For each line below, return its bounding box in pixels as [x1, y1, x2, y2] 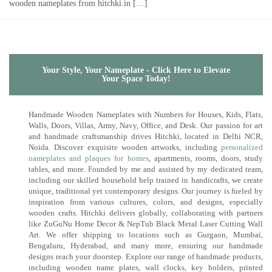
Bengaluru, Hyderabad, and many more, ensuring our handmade [29, 240, 263, 250]
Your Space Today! [101, 74, 171, 84]
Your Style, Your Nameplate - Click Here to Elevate [42, 66, 230, 75]
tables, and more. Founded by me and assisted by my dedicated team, [29, 164, 263, 174]
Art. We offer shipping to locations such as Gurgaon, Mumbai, [29, 229, 263, 239]
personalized [221, 142, 263, 152]
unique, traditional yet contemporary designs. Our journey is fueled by [29, 186, 263, 195]
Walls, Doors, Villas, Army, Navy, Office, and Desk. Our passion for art [29, 120, 263, 130]
